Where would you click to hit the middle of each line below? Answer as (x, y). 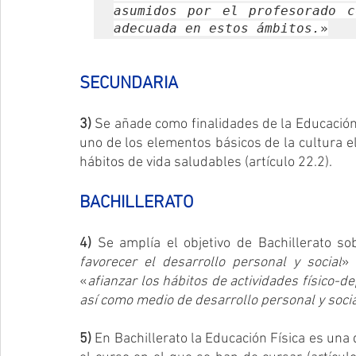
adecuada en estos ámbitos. (217, 28)
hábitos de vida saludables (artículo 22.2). (206, 162)
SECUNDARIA (129, 83)
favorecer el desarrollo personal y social (211, 262)
